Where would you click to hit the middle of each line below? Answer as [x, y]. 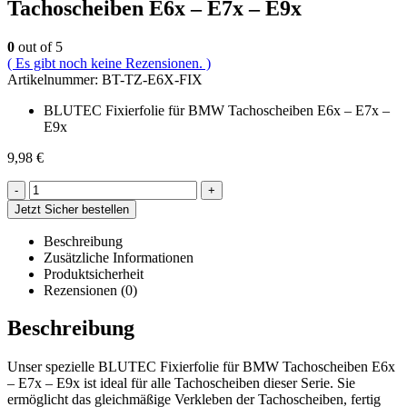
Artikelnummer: [55, 79]
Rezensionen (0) [90, 290]
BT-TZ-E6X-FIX [152, 79]
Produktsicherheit [94, 273]
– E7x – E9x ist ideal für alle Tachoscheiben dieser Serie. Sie [181, 383]
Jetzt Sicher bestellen [72, 209]
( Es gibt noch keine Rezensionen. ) [109, 63]
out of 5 [39, 46]
